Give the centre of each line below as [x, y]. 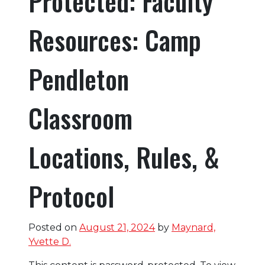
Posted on [54, 228]
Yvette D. [50, 242]
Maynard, [193, 228]
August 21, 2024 [117, 228]
